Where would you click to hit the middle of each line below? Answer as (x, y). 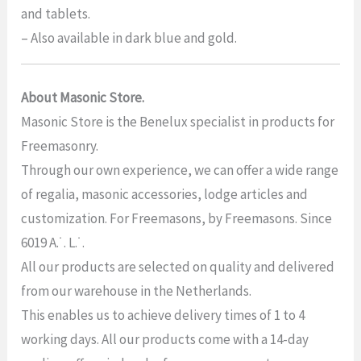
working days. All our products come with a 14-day (165, 339)
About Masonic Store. (83, 97)
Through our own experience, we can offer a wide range (180, 170)
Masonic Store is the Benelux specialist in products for (178, 121)
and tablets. (56, 14)
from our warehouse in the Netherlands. (137, 290)
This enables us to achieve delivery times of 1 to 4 (163, 315)
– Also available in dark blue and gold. (129, 38)
